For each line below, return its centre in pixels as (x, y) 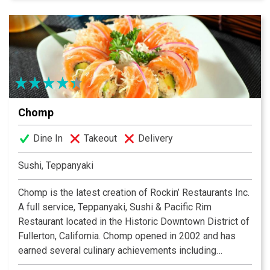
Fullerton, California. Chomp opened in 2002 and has (127, 236)
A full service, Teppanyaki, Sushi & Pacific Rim (115, 207)
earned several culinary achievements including (117, 250)
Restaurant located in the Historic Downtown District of (134, 221)
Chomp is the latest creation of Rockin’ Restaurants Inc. (134, 192)
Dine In (48, 138)
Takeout (100, 138)
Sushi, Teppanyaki (56, 165)
